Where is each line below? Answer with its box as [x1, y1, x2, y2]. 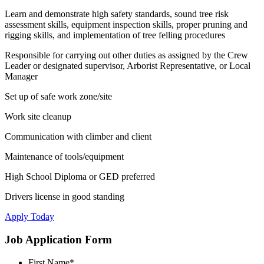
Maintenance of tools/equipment [5, 151, 124, 162]
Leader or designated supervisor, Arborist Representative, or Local [5, 61, 250, 71]
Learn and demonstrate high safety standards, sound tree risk [5, 9, 229, 19]
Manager [5, 71, 38, 82]
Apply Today [5, 212, 54, 222]
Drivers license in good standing [5, 192, 124, 202]
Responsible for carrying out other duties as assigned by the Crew [5, 50, 248, 61]
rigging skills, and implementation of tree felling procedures [5, 30, 225, 41]
